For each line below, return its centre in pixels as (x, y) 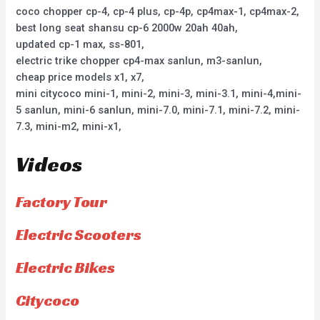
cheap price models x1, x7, (80, 77)
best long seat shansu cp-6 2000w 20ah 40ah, (127, 27)
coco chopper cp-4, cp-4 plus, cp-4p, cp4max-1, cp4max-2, (158, 11)
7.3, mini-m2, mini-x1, (69, 126)
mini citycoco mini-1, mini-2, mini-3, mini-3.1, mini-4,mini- (159, 93)
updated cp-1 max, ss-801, (80, 44)
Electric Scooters (79, 235)
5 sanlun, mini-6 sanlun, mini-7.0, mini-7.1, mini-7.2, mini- (158, 110)
